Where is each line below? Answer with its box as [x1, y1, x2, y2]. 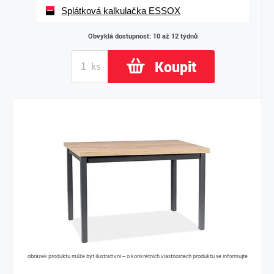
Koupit [154, 57, 196, 76]
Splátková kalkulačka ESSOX [61, 6, 181, 16]
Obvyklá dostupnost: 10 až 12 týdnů [88, 31, 198, 40]
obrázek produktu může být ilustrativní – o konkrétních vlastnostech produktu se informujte [28, 252, 248, 260]
